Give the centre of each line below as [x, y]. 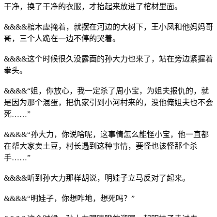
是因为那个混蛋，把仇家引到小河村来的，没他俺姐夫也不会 [108, 102]
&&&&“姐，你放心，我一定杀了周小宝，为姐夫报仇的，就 [106, 91]
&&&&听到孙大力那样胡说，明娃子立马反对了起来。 [97, 178]
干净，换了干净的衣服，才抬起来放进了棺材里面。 [93, 6]
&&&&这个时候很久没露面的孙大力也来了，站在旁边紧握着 [108, 59]
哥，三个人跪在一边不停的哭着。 [62, 38]
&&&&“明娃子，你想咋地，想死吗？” [69, 198]
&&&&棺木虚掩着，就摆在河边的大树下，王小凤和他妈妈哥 [108, 27]
